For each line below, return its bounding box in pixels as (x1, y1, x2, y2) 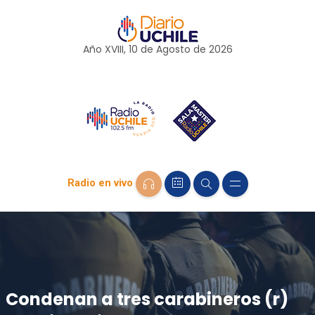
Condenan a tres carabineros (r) (5, 287, 288, 311)
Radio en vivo (67, 176, 133, 190)
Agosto (155, 42, 191, 56)
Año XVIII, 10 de (82, 42, 156, 56)
